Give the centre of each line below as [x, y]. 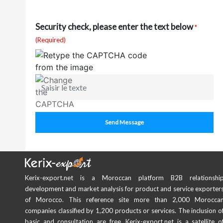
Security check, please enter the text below [114, 27]
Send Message [124, 122]
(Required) [51, 40]
